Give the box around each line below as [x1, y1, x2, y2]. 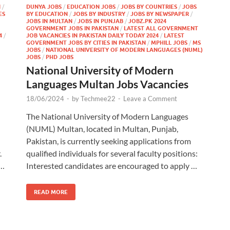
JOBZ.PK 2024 [128, 17, 166, 25]
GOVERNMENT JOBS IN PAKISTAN [26, 25, 119, 32]
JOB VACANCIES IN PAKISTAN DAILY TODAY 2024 [26, 32, 159, 39]
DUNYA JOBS [26, 3, 62, 10]
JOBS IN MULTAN [26, 17, 72, 25]
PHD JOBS [46, 53, 73, 61]
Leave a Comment [123, 94, 177, 103]
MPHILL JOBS [151, 39, 187, 46]
